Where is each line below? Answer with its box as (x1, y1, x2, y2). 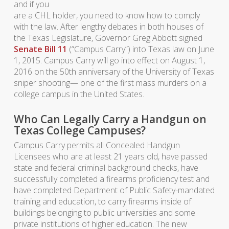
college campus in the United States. (13, 88, 144, 100)
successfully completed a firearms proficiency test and (13, 173, 210, 185)
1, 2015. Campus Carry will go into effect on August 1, (13, 55, 205, 66)
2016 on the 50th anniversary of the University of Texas (13, 66, 214, 77)
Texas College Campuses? (13, 123, 146, 138)
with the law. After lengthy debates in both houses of (13, 21, 203, 32)
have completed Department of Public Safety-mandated (13, 185, 215, 196)
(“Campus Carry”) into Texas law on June (66, 43, 214, 55)
